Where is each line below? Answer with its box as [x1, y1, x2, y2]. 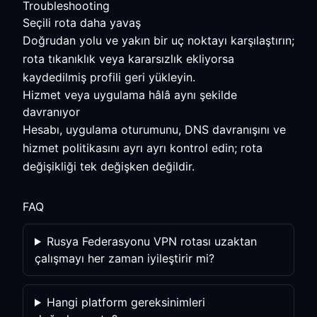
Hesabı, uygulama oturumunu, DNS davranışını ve [23, 122, 286, 137]
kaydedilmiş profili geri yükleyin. [23, 70, 195, 84]
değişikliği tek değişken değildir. [23, 159, 195, 173]
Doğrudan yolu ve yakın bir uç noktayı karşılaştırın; [23, 33, 294, 47]
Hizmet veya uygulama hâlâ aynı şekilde [23, 88, 237, 102]
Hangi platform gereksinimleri [46, 295, 205, 309]
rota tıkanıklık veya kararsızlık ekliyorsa [23, 52, 234, 66]
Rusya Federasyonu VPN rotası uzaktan [46, 234, 257, 248]
